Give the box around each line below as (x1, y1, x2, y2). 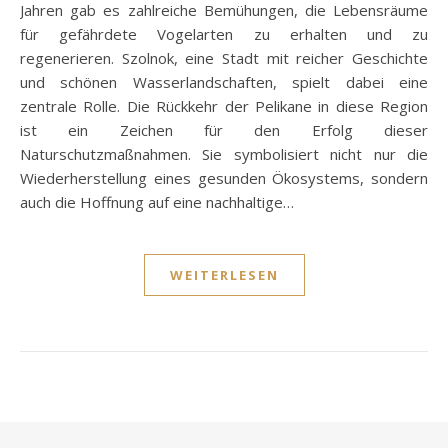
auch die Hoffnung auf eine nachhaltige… (20, 192, 294, 213)
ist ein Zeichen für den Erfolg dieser (20, 120, 428, 141)
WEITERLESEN (169, 266, 279, 285)
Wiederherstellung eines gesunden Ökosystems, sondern (20, 168, 428, 189)
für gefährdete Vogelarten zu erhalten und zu (20, 24, 428, 45)
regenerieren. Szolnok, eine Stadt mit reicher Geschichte (20, 48, 428, 69)
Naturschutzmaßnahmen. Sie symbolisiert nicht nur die (20, 144, 428, 165)
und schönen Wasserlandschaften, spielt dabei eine (20, 72, 428, 93)
